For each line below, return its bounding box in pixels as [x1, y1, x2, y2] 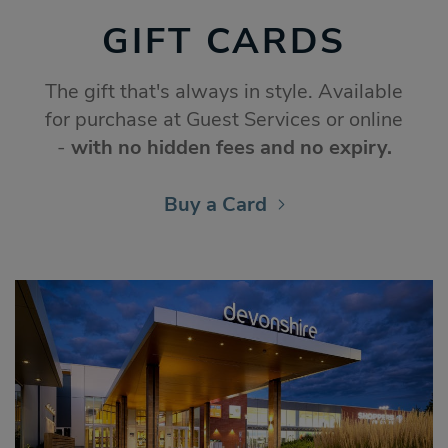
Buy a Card [163, 191, 267, 219]
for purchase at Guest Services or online [45, 106, 403, 134]
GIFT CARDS [102, 17, 346, 67]
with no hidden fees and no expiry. [70, 134, 392, 162]
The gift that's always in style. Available [45, 78, 403, 106]
